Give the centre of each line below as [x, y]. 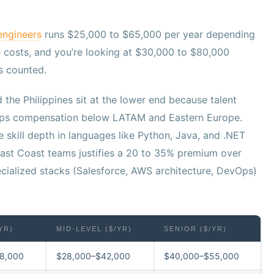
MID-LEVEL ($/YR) [94, 229]
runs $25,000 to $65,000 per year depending [148, 35]
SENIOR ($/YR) [195, 229]
